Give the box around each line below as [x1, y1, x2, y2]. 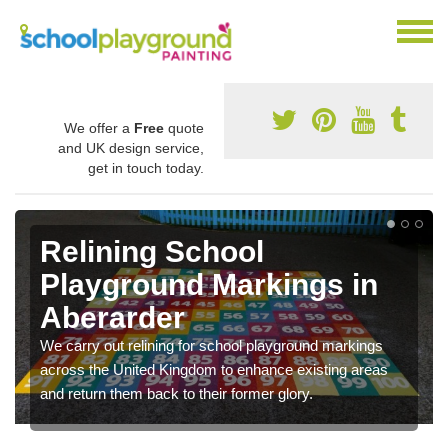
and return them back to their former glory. [40, 384, 313, 402]
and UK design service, [58, 139, 204, 156]
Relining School [40, 234, 264, 268]
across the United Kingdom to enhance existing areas [40, 360, 388, 378]
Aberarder [40, 300, 185, 334]
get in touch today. [88, 159, 204, 176]
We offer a [64, 119, 134, 136]
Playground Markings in [40, 267, 378, 301]
